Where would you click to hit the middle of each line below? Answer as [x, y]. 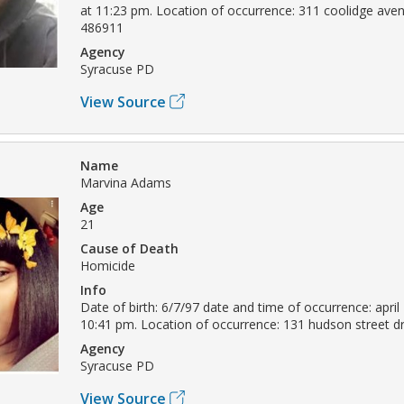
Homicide [108, 265]
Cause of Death [129, 248]
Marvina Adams [126, 182]
